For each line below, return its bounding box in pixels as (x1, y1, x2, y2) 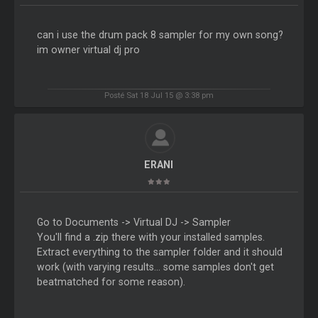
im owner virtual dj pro (36, 43, 140, 55)
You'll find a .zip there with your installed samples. (36, 231, 265, 243)
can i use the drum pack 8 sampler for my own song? (36, 28, 283, 40)
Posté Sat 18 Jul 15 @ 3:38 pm (104, 90, 214, 101)
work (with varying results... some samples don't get (36, 261, 274, 273)
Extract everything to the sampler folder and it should (36, 246, 283, 258)
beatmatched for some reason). (36, 275, 185, 287)
